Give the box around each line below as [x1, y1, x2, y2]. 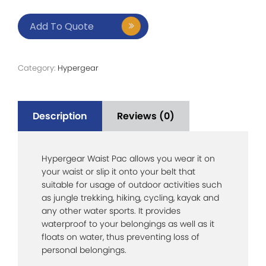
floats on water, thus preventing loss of [42, 230, 199, 243]
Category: [18, 62, 58, 74]
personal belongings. [42, 243, 126, 256]
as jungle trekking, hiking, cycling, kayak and [42, 191, 219, 204]
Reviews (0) [117, 109, 175, 123]
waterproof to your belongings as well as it [42, 217, 214, 230]
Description [33, 109, 87, 123]
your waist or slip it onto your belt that [42, 165, 195, 178]
